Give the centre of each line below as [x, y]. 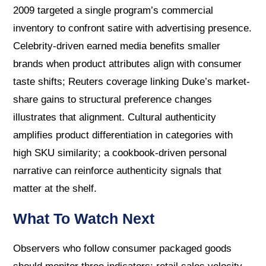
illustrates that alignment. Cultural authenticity [115, 118]
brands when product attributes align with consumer [128, 64]
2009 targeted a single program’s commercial [113, 11]
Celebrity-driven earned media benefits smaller [117, 46]
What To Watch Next [84, 219]
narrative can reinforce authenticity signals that [118, 171]
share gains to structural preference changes [113, 100]
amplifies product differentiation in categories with [123, 135]
